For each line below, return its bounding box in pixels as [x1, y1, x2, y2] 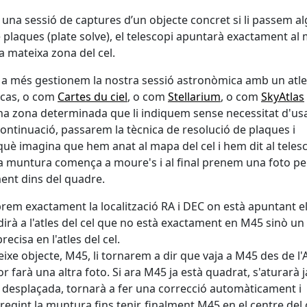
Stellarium [168, 88, 221, 104]
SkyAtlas [261, 88, 304, 104]
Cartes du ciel [58, 88, 127, 104]
